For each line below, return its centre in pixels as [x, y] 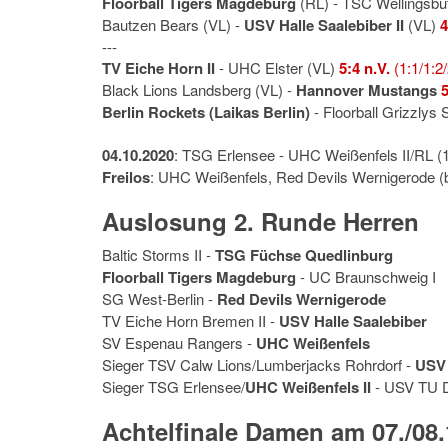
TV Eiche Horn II [158, 68]
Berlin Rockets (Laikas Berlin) [206, 112]
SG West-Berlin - [159, 298]
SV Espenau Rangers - [179, 342]
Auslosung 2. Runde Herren [260, 221]
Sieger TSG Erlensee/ [173, 386]
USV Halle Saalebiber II [324, 25]
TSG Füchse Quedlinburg [304, 255]
